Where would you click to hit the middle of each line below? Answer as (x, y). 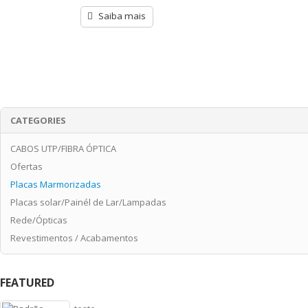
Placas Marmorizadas (55, 185)
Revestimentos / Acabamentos (74, 238)
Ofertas (26, 167)
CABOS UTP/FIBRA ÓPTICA (63, 149)
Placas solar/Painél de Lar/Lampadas (88, 202)
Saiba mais (122, 15)
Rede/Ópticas (38, 220)
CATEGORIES (38, 120)
